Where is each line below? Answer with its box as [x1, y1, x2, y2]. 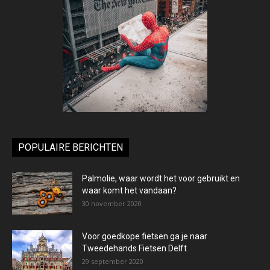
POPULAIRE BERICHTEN [18, 142, 123, 154]
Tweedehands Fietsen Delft [82, 243, 187, 254]
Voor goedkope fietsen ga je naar [82, 231, 207, 242]
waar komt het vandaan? [82, 186, 177, 196]
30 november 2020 [82, 199, 142, 209]
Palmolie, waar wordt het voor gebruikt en [82, 174, 240, 184]
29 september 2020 [82, 257, 143, 266]
